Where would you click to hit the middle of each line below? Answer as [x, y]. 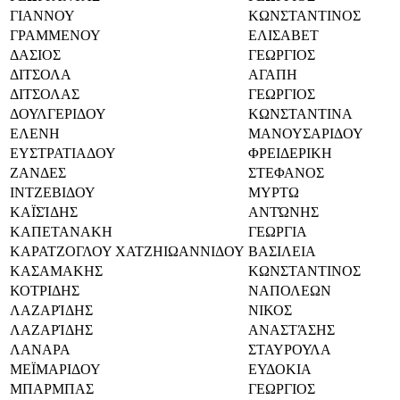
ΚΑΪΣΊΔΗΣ [44, 212]
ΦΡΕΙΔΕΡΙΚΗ [290, 153]
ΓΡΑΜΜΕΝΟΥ [55, 35]
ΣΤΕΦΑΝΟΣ [286, 172]
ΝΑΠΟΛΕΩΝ [290, 290]
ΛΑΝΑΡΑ [40, 349]
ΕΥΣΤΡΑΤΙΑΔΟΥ [63, 153]
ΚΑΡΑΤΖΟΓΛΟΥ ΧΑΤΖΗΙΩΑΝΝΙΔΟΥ [127, 251]
